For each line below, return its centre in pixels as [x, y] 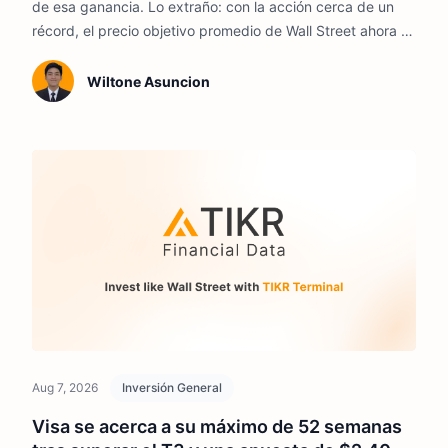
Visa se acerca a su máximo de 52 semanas [217, 426]
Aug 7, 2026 [65, 387]
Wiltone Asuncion [148, 81]
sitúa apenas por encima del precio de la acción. [190, 54]
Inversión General [172, 387]
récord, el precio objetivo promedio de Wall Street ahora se [224, 30]
